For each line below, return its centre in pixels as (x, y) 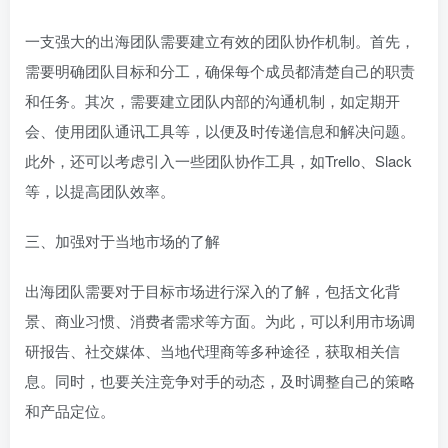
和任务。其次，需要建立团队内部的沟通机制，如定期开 (212, 100)
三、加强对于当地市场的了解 (122, 240)
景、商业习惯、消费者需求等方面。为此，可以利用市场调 (220, 320)
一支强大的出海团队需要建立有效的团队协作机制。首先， (220, 40)
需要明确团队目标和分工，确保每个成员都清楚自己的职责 (220, 70)
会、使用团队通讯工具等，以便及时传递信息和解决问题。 (220, 130)
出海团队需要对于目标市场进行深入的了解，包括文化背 (212, 290)
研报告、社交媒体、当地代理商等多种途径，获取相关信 (212, 350)
